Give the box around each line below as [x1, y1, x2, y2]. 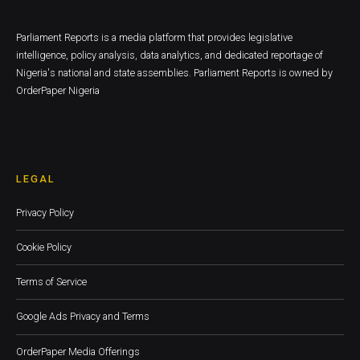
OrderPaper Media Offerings [16, 345, 140, 358]
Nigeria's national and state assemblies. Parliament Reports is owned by [16, 66, 333, 79]
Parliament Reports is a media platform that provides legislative [16, 31, 292, 43]
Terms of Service [16, 276, 87, 288]
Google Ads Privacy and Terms [16, 310, 149, 323]
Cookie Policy [16, 241, 72, 254]
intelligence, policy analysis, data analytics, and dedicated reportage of [16, 48, 323, 61]
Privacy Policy [16, 207, 74, 219]
